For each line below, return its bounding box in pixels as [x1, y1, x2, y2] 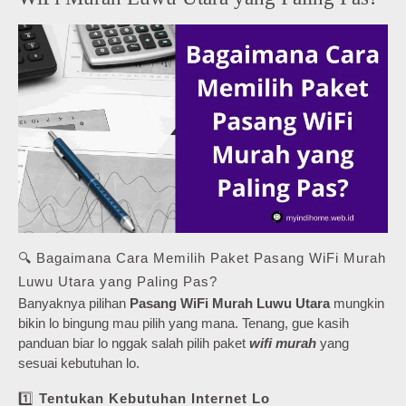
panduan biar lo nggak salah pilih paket [18, 334, 249, 351]
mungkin [330, 295, 384, 311]
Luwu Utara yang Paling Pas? [18, 273, 217, 289]
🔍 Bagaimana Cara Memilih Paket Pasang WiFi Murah [18, 249, 386, 266]
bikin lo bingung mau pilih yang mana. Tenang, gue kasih [18, 314, 349, 331]
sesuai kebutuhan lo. [18, 354, 140, 371]
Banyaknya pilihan [18, 295, 130, 311]
